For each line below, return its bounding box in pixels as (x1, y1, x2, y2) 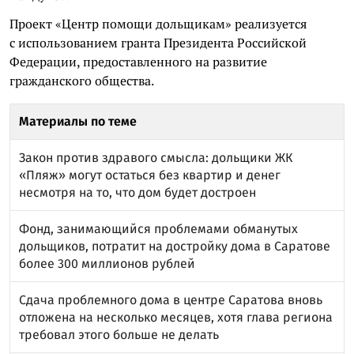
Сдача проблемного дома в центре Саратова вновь (19, 292, 322, 307)
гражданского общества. (9, 72, 154, 89)
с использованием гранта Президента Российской (9, 34, 307, 51)
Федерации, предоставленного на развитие (9, 53, 267, 70)
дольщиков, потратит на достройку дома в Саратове (19, 239, 330, 254)
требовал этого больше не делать (19, 327, 219, 342)
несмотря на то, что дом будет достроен (19, 185, 256, 200)
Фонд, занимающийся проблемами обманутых (19, 221, 298, 236)
